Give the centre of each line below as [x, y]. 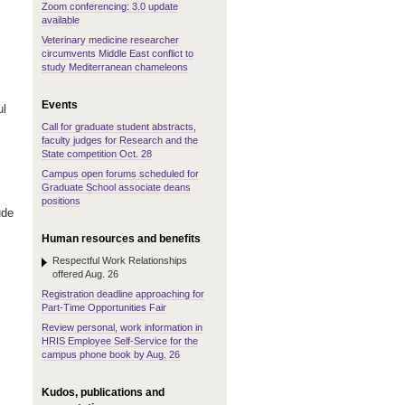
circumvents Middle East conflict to [118, 53]
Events [60, 105]
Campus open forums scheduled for [120, 174]
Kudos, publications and [103, 392]
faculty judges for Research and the [120, 140]
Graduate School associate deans [116, 187]
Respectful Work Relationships [120, 260]
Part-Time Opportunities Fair [104, 307]
